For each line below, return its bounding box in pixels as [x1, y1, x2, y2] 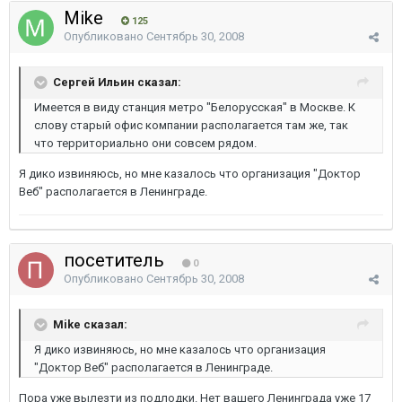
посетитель [64, 249, 169, 271]
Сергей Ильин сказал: [53, 74, 181, 89]
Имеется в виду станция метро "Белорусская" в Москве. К [34, 100, 355, 114]
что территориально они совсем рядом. [34, 136, 257, 150]
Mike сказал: [53, 317, 127, 331]
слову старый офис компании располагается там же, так [34, 118, 348, 132]
